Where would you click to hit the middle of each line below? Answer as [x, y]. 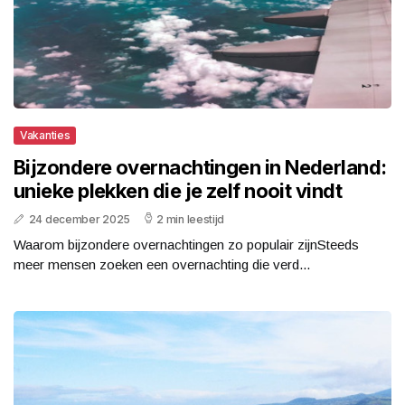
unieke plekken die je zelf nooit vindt [178, 191]
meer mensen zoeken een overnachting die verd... [162, 265]
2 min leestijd [191, 220]
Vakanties [45, 136]
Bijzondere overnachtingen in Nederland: [200, 168]
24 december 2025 [79, 220]
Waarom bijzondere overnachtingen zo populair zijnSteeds [186, 245]
